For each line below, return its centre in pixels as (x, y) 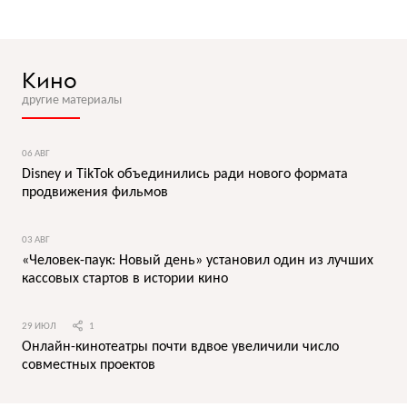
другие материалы (72, 100)
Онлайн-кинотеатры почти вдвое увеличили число (180, 347)
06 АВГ (36, 154)
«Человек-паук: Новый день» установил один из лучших (198, 261)
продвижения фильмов (95, 193)
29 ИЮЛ (40, 327)
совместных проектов (89, 366)
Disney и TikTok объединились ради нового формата (185, 174)
